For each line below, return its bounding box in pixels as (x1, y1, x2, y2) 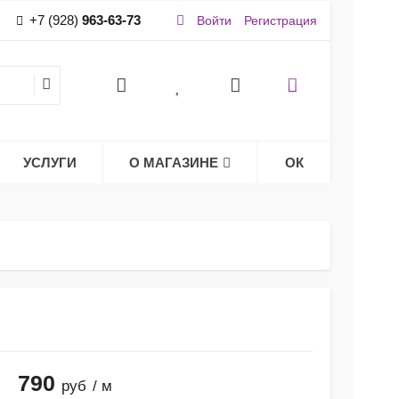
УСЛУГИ (23, 155, 77, 170)
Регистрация (243, 13, 317, 28)
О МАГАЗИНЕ (129, 155, 218, 170)
